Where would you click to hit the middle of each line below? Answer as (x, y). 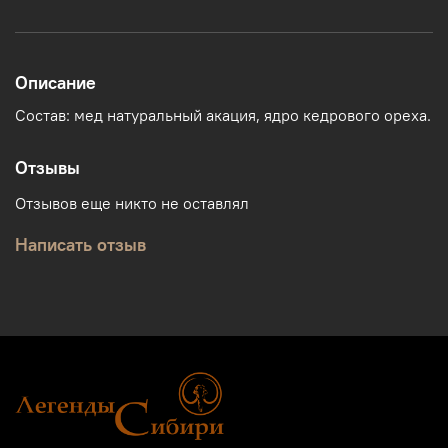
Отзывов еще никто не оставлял (132, 203)
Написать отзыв (80, 245)
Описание (55, 82)
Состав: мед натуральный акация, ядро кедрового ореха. (223, 115)
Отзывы (47, 168)
